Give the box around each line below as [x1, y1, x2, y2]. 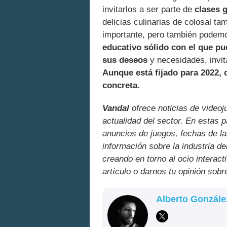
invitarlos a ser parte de [102, 5, 195, 15]
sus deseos [102, 55, 147, 65]
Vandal [102, 103, 129, 113]
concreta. [102, 81, 140, 91]
